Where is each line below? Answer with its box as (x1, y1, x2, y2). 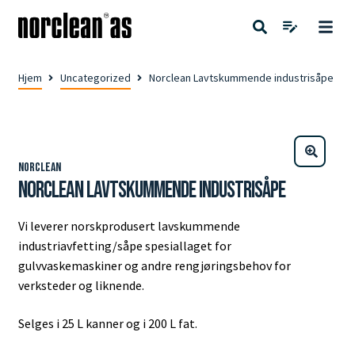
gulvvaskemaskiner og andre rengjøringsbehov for (17, 258, 291, 274)
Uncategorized (59, 70, 131, 85)
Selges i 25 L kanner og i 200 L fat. (17, 315, 200, 331)
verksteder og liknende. (17, 277, 147, 294)
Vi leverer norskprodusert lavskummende (17, 218, 240, 235)
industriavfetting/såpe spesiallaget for (17, 238, 231, 254)
